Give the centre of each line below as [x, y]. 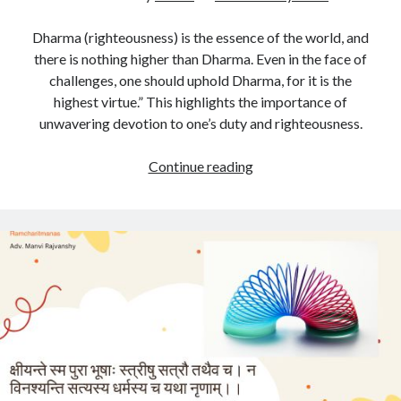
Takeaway [283, 187]
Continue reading [200, 166]
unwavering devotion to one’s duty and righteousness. [200, 123]
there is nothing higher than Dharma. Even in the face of [200, 59]
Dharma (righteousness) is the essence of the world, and [200, 37]
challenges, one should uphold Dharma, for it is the [200, 80]
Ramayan [280, 230]
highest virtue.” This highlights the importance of [200, 102]
